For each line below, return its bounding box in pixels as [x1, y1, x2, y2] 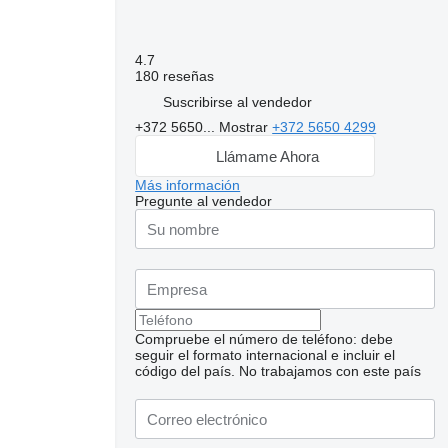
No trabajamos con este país [239, 363, 422, 379]
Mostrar [219, 119, 273, 135]
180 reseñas [135, 68, 215, 84]
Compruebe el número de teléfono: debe [135, 331, 394, 347]
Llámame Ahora [215, 147, 319, 165]
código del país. [135, 363, 236, 379]
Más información [135, 177, 241, 193]
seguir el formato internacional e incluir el [135, 347, 396, 363]
